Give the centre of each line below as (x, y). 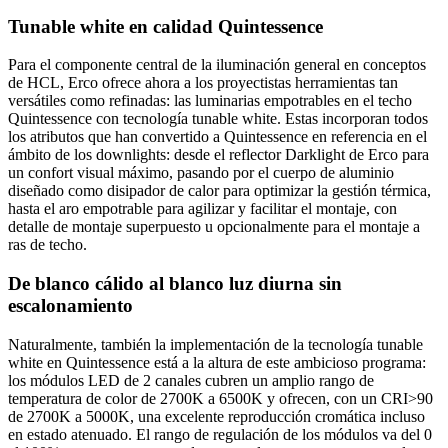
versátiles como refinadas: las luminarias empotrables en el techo (210, 101)
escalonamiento (70, 306)
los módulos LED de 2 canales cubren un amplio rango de (191, 380)
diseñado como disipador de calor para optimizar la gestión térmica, (219, 191)
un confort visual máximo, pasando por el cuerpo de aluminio (201, 173)
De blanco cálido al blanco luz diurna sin (175, 284)
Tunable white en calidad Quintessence (165, 26)
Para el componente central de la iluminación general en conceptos (217, 65)
